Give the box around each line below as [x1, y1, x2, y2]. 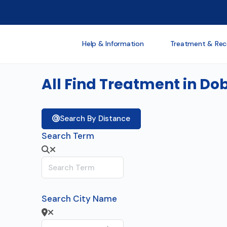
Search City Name [42, 193, 117, 204]
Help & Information [82, 39, 144, 48]
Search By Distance [60, 113, 130, 124]
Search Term [42, 130, 94, 141]
